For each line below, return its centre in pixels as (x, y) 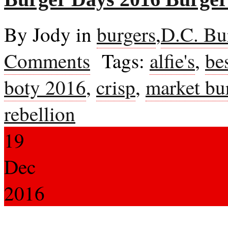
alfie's (172, 60)
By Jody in (50, 34)
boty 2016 (45, 87)
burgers (126, 34)
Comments (47, 60)
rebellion (40, 113)
